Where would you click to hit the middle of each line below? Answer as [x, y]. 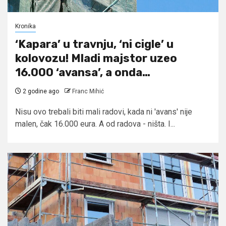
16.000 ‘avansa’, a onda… [83, 72]
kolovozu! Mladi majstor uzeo [96, 58]
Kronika [25, 26]
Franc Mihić [88, 91]
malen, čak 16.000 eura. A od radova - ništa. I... [95, 124]
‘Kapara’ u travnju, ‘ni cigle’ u [94, 44]
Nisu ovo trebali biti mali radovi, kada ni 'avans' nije [104, 111]
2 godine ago [40, 91]
